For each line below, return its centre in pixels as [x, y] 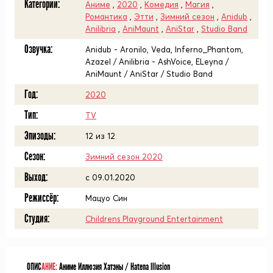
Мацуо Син [106, 198]
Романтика [106, 16]
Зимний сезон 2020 [124, 157]
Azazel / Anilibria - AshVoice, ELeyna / [157, 62]
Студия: [37, 219]
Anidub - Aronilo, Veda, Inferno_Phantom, [164, 49]
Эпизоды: [40, 136]
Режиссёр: [41, 198]
